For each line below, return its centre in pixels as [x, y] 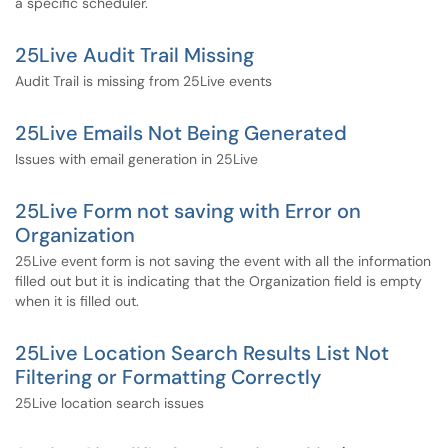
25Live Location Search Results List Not [202, 353]
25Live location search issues [109, 403]
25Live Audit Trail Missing [134, 55]
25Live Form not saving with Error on [188, 211]
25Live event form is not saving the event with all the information [223, 261]
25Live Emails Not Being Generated [181, 133]
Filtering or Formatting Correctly [168, 377]
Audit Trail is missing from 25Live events [143, 81]
